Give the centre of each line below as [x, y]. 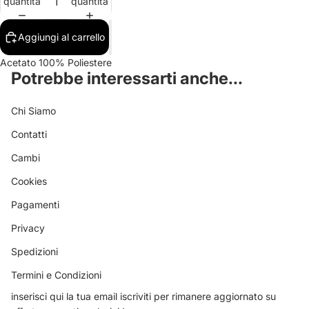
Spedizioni [34, 251]
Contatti [29, 134]
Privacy [28, 228]
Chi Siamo [33, 111]
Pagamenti [35, 205]
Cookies [29, 181]
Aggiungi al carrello [61, 37]
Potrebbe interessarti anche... [127, 78]
